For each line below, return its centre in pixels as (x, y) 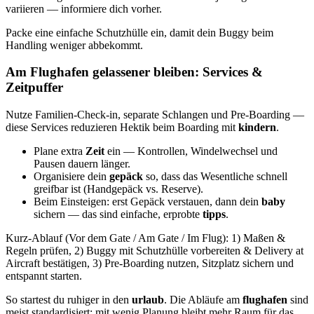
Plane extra (60, 151)
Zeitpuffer (34, 88)
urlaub (148, 300)
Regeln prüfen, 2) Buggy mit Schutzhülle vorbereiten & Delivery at (155, 251)
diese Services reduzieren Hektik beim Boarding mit (122, 128)
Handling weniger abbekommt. (74, 45)
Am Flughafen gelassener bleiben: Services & (134, 72)
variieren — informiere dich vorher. (84, 8)
